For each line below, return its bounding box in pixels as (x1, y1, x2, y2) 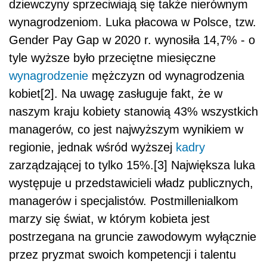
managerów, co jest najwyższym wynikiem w (9, 123, 243, 136)
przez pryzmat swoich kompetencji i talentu (9, 248, 236, 262)
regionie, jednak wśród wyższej (9, 141, 176, 154)
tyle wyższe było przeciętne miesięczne (9, 51, 216, 65)
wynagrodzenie (9, 69, 88, 83)
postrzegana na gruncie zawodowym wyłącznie (9, 230, 256, 244)
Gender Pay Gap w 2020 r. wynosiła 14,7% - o (9, 33, 255, 47)
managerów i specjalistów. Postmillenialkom (9, 194, 238, 208)
